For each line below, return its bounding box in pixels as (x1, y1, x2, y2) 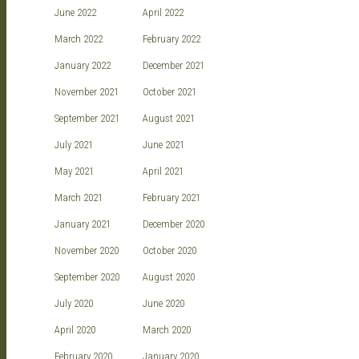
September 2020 (54, 271, 119, 284)
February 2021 (143, 192, 200, 204)
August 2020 (143, 271, 195, 284)
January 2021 (54, 218, 111, 231)
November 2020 (54, 244, 119, 257)
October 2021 (143, 86, 196, 99)
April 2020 (54, 324, 95, 337)
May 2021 (54, 165, 94, 178)
